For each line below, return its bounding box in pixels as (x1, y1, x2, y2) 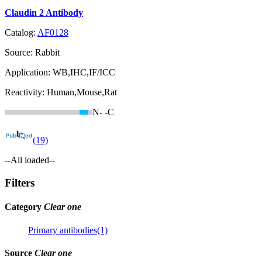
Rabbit (35, 47, 60, 58)
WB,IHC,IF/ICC (53, 67, 115, 78)
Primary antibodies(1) (28, 225, 108, 235)
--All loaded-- (5, 155, 55, 166)
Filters (5, 177, 35, 189)
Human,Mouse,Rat (47, 87, 117, 98)
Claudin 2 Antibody (5, 8, 83, 18)
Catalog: (5, 27, 37, 38)
